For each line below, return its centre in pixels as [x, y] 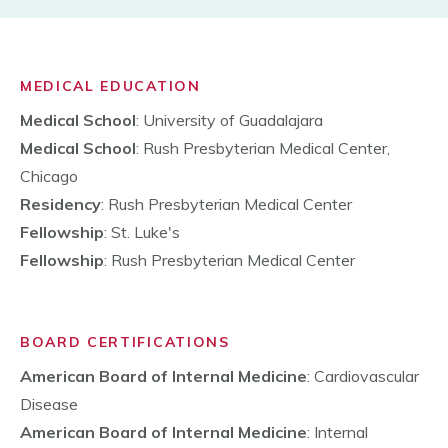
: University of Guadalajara [229, 120]
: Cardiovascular [363, 376]
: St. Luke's [142, 232]
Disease [49, 404]
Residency [60, 204]
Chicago [49, 176]
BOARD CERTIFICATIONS [125, 342]
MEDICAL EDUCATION [110, 86]
